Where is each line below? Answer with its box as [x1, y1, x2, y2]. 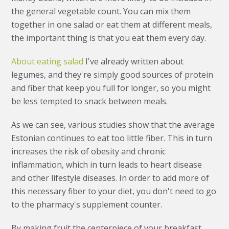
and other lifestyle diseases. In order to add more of [11, 172, 210, 184]
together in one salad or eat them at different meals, [11, 19, 213, 31]
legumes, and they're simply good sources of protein [11, 69, 214, 81]
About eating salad [11, 56, 84, 67]
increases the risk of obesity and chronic [11, 146, 166, 157]
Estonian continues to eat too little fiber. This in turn [11, 132, 213, 144]
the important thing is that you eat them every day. [11, 32, 207, 44]
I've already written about [83, 56, 184, 67]
